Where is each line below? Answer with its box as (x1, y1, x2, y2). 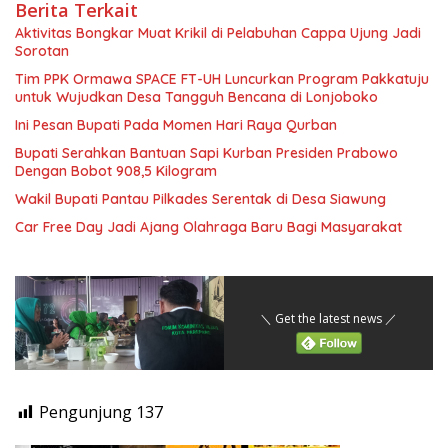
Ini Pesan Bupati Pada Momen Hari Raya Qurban (15, 116, 337, 135)
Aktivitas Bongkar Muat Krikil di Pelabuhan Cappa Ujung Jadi (15, 24, 421, 43)
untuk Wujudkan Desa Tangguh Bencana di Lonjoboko (15, 88, 378, 107)
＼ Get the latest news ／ (260, 310, 397, 328)
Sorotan (15, 42, 69, 61)
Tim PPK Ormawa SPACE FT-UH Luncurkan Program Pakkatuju (15, 70, 429, 89)
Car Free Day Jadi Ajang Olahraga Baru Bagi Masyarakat (15, 218, 402, 237)
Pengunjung (39, 401, 132, 424)
